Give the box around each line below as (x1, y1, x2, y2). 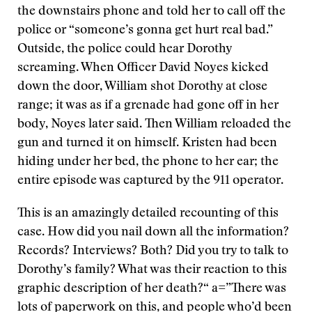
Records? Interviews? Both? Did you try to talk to (17, 245, 288, 258)
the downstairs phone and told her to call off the (17, 6, 286, 18)
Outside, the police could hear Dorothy (17, 43, 232, 56)
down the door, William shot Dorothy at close (17, 81, 267, 93)
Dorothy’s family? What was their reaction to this (17, 264, 287, 276)
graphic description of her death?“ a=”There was (17, 283, 286, 295)
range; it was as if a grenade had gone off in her (17, 100, 279, 112)
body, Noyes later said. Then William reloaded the (17, 118, 291, 131)
